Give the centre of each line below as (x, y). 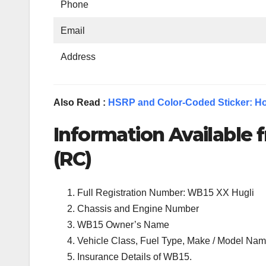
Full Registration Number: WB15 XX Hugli (166, 192)
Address (78, 57)
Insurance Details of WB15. (134, 256)
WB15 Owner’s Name (123, 224)
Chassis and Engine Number (138, 208)
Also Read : (81, 103)
